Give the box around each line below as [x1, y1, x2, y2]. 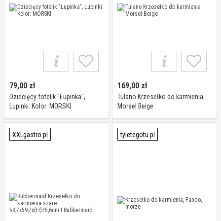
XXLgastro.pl [12, 131, 48, 139]
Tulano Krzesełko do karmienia [117, 93, 203, 101]
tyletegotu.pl [120, 131, 155, 139]
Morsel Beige [117, 102, 153, 110]
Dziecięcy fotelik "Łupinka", [9, 93, 85, 101]
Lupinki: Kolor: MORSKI [9, 102, 71, 110]
